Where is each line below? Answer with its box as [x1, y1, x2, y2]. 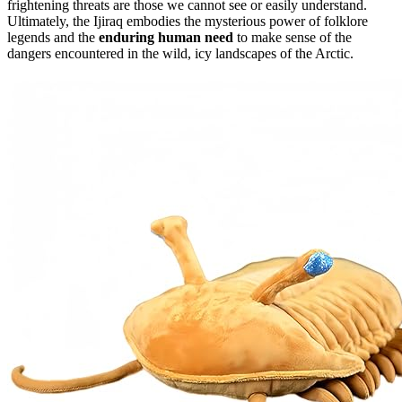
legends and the [7, 30, 99, 46]
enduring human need [99, 30, 233, 46]
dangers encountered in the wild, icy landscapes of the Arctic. [7, 46, 354, 62]
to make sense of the [233, 30, 352, 46]
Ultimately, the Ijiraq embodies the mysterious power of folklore [7, 13, 368, 30]
